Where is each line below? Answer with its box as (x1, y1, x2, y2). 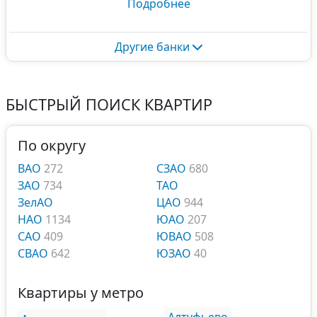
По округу (18, 136, 86, 155)
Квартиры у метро (18, 283, 144, 302)
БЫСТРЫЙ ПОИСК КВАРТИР (6, 94, 212, 115)
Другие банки (115, 39, 192, 54)
